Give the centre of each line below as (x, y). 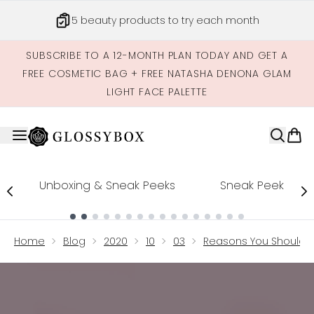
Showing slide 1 (57, 227)
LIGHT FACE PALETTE (157, 92)
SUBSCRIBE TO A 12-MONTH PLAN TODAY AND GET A (157, 55)
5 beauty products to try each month (165, 20)
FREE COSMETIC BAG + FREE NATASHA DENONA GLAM (157, 74)
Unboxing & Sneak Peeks (107, 185)
